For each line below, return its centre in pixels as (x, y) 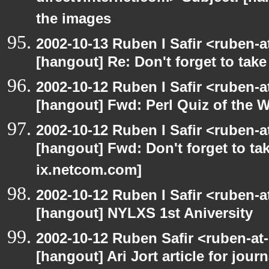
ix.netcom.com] (89, 172)
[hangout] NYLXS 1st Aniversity (144, 215)
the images (74, 21)
